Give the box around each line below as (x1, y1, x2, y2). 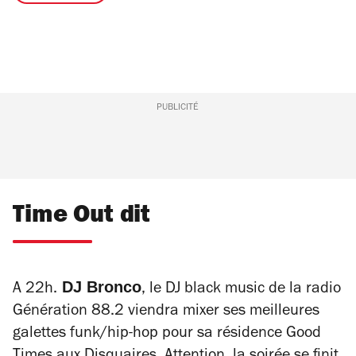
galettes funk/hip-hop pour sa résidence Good (13, 327, 321, 343)
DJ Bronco (57, 278, 141, 296)
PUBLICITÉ (157, 103, 199, 114)
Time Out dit (13, 205, 151, 230)
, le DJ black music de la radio (141, 282, 341, 299)
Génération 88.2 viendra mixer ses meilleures (13, 304, 319, 321)
